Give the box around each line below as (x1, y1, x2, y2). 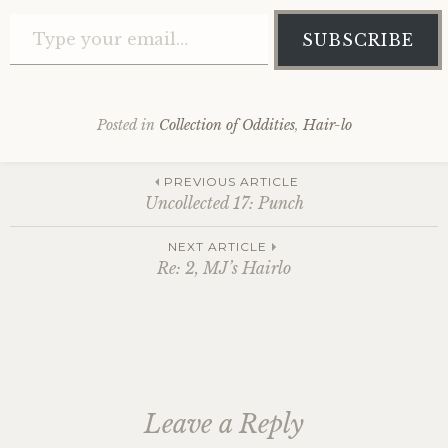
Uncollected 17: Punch (144, 193, 304, 214)
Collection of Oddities (158, 115, 295, 134)
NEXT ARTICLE (167, 239, 267, 255)
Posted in (96, 115, 159, 134)
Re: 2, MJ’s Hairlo (157, 258, 291, 279)
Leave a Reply (144, 409, 304, 441)
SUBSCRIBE (302, 30, 414, 51)
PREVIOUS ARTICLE (163, 174, 299, 190)
